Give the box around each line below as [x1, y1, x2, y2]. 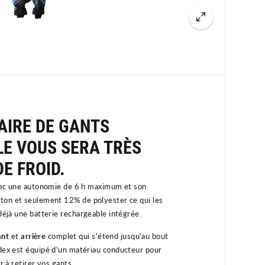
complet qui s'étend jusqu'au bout [46, 231, 169, 241]
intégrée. [106, 208, 144, 218]
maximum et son [85, 181, 147, 191]
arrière [21, 231, 46, 241]
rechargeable [60, 208, 107, 218]
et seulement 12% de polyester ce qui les [12, 195, 163, 205]
